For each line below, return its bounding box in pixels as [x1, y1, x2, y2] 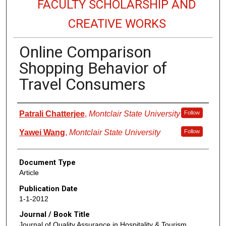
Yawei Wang [19, 128, 65, 137]
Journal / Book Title [19, 210, 90, 219]
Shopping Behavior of [19, 58, 167, 78]
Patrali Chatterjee [19, 109, 85, 118]
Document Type [19, 157, 76, 167]
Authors [17, 105, 44, 115]
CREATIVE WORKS [68, 16, 166, 31]
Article [19, 168, 39, 177]
